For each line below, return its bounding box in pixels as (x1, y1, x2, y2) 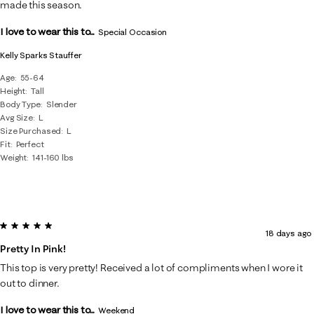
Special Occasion (98, 26, 168, 37)
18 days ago (265, 227, 311, 238)
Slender (46, 98, 77, 109)
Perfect (15, 138, 44, 149)
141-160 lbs (32, 151, 74, 163)
